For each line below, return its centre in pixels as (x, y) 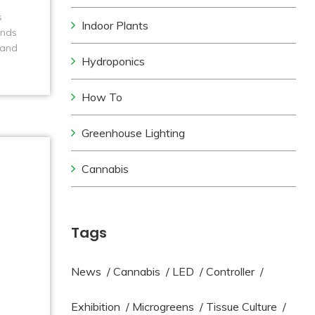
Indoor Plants (115, 25)
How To (102, 97)
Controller (231, 271)
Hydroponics (114, 61)
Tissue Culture (242, 307)
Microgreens (163, 307)
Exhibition (96, 307)
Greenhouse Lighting (134, 133)
